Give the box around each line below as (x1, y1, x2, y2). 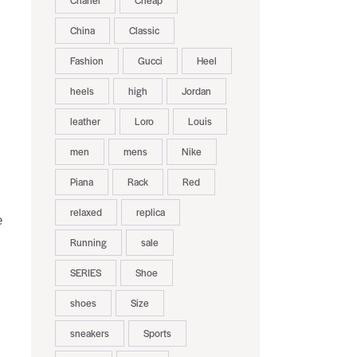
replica (135, 205, 165, 220)
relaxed (69, 205, 102, 220)
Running (69, 235, 107, 250)
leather (69, 114, 100, 129)
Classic (128, 23, 159, 38)
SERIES (69, 265, 101, 280)
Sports (143, 326, 171, 341)
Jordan (181, 84, 211, 99)
